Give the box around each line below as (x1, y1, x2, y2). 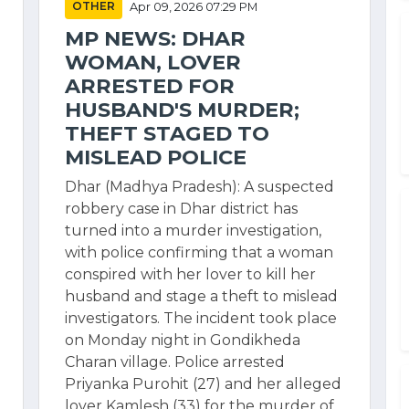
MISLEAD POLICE (65, 144, 246, 170)
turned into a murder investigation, (65, 222, 321, 239)
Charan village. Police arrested (65, 353, 285, 371)
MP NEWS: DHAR (65, 26, 246, 51)
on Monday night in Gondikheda (65, 331, 300, 349)
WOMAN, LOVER (65, 49, 241, 75)
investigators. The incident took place (65, 309, 337, 327)
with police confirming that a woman (65, 244, 333, 261)
